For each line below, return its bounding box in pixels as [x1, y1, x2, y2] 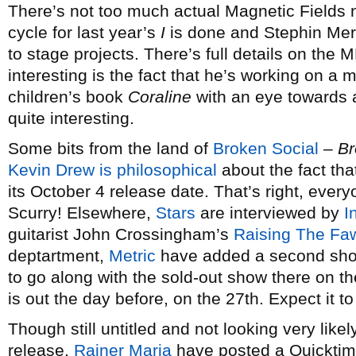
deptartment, [8, 246, 109, 265]
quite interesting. [8, 109, 134, 127]
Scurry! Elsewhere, [8, 203, 156, 222]
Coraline [128, 87, 192, 106]
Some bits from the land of [8, 139, 213, 157]
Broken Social [213, 139, 319, 157]
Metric [109, 246, 156, 265]
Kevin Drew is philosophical [8, 161, 217, 179]
